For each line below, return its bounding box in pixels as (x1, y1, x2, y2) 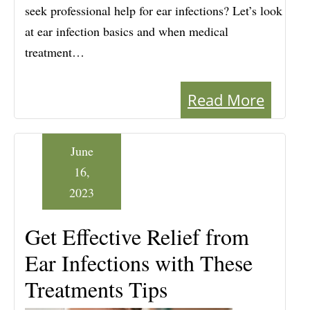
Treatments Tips (25, 274, 167, 304)
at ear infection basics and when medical (25, 23, 228, 40)
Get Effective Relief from (25, 221, 249, 252)
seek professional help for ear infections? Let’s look (25, 2, 282, 19)
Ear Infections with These (25, 248, 253, 278)
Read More (188, 89, 264, 111)
